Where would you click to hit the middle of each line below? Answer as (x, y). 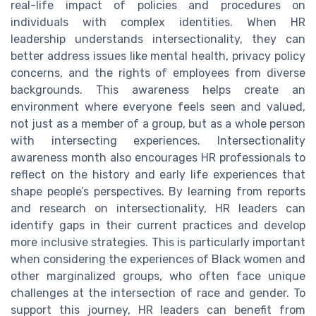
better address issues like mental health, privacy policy (158, 56)
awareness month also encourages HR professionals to (158, 158)
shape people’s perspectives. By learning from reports (158, 192)
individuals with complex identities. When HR (158, 23)
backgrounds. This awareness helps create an (158, 90)
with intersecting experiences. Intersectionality (158, 141)
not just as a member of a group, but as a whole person (158, 124)
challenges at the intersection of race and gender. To (158, 293)
